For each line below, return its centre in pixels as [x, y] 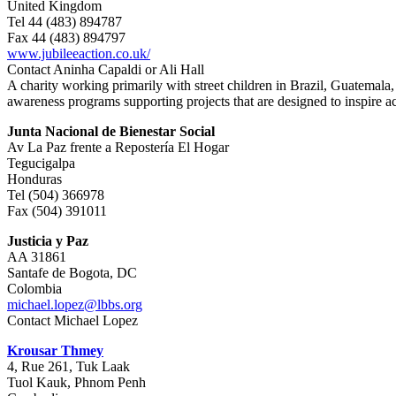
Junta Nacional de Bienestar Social [111, 131]
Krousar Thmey [55, 350]
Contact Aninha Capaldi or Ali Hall [106, 69]
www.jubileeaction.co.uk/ [79, 53]
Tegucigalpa [41, 163]
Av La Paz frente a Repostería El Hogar [118, 147]
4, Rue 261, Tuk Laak [69, 366]
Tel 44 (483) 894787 [65, 22]
